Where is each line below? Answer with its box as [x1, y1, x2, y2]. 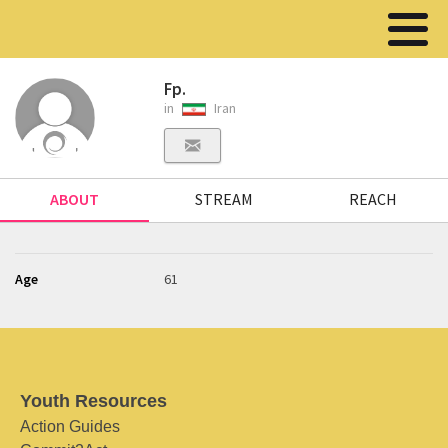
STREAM [194, 189, 253, 209]
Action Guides [20, 418, 120, 435]
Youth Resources [20, 391, 167, 411]
